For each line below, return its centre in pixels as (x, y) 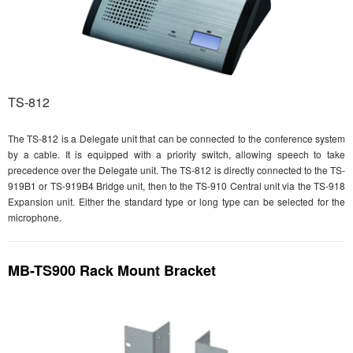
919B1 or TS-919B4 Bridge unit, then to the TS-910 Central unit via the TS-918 (176, 186)
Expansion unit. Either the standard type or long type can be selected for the (176, 202)
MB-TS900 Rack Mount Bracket (112, 271)
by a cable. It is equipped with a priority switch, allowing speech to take (176, 154)
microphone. (35, 217)
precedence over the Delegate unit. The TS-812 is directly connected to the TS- (176, 170)
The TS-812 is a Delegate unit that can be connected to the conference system (176, 139)
